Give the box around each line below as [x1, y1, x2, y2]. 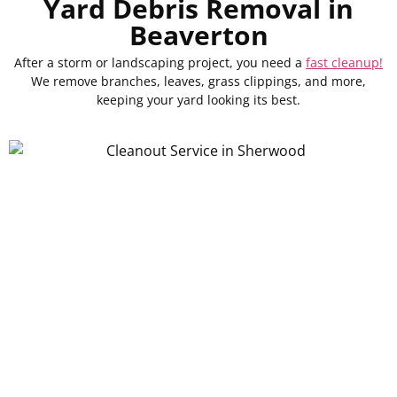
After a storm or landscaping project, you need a [14, 54, 306, 72]
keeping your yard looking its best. [97, 91, 300, 109]
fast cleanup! [306, 54, 383, 72]
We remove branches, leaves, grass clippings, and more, [31, 73, 366, 90]
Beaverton [128, 17, 269, 54]
